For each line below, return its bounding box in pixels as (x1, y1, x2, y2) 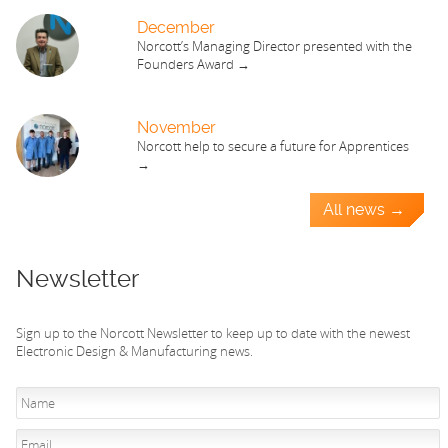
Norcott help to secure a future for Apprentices (136, 137, 409, 156)
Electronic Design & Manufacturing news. (16, 342, 253, 361)
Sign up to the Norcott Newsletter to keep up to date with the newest (16, 324, 410, 343)
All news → (322, 201, 405, 219)
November (136, 120, 216, 138)
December (136, 20, 215, 38)
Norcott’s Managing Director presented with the (136, 37, 412, 56)
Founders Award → (136, 55, 250, 74)
